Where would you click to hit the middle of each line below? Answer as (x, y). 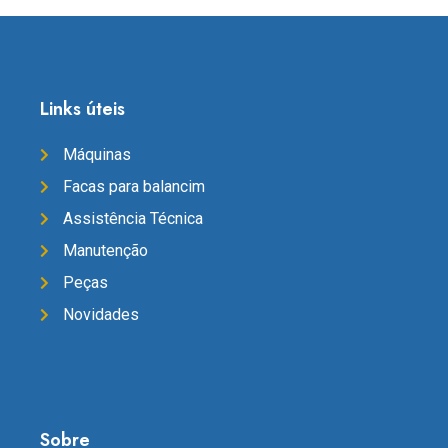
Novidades (100, 315)
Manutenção (105, 251)
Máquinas (96, 155)
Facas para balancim (133, 187)
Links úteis (82, 109)
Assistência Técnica (132, 219)
